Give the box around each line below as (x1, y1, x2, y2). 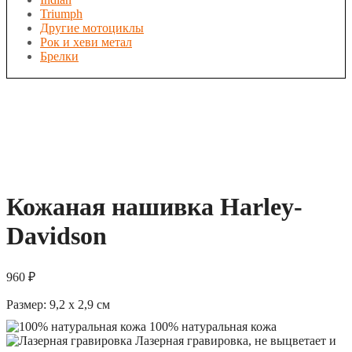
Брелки (40, 49, 79, 63)
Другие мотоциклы (40, 21, 144, 35)
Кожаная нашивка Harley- (6, 192, 302, 222)
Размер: (6, 297, 46, 311)
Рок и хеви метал (40, 35, 132, 49)
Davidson (6, 222, 107, 251)
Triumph (40, 7, 82, 20)
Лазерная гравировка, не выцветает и (132, 333, 336, 347)
